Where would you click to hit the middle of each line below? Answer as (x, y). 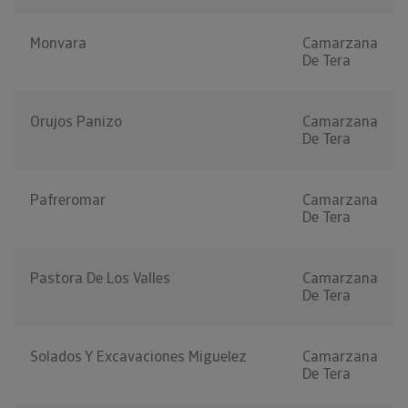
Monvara (58, 44)
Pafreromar (68, 200)
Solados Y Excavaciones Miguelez (138, 357)
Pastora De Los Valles (100, 279)
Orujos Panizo (76, 122)
